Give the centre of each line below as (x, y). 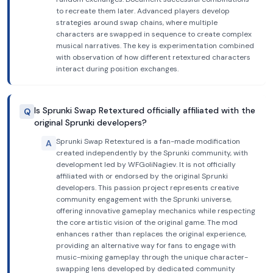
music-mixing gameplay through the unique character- (152, 257)
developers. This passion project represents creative (147, 188)
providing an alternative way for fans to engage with (146, 246)
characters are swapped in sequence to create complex (154, 34)
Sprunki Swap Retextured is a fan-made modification (148, 141)
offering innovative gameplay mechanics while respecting (156, 211)
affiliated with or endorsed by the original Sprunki (142, 176)
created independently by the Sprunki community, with (152, 153)
